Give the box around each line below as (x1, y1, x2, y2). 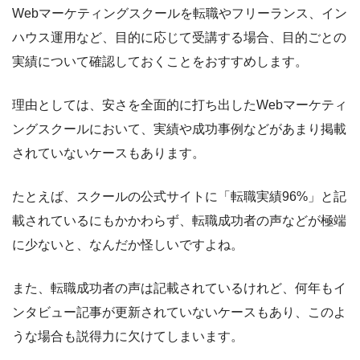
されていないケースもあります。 (12, 146, 205, 161)
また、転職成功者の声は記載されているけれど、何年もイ (12, 281, 346, 296)
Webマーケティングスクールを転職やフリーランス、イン (12, 6, 347, 21)
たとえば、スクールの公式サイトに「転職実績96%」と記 (12, 190, 346, 204)
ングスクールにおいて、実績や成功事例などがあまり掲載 (12, 122, 346, 137)
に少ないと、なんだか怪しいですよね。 (12, 238, 243, 252)
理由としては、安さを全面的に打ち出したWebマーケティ (12, 98, 347, 112)
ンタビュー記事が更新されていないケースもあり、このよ (12, 305, 346, 320)
